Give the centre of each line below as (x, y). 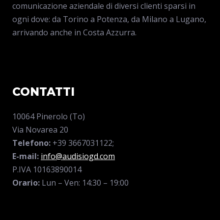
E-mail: (26, 156)
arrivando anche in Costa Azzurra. (74, 33)
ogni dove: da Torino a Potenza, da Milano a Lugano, (109, 19)
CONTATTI (43, 92)
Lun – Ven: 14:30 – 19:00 (84, 183)
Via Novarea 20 (40, 130)
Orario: (26, 183)
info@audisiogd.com (78, 156)
